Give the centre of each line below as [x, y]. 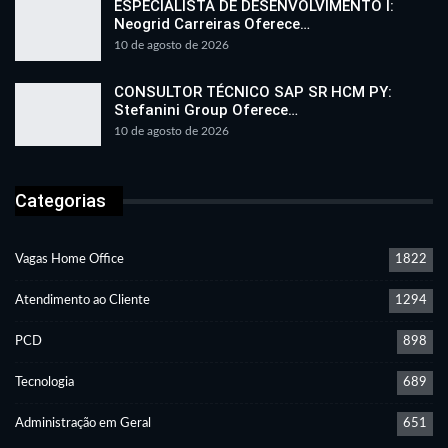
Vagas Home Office [69, 259]
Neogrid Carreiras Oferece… [212, 23]
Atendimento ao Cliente [82, 300]
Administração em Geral [83, 423]
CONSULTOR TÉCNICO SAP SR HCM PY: [253, 91]
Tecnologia [44, 382]
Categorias [60, 201]
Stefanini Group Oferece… [206, 109]
